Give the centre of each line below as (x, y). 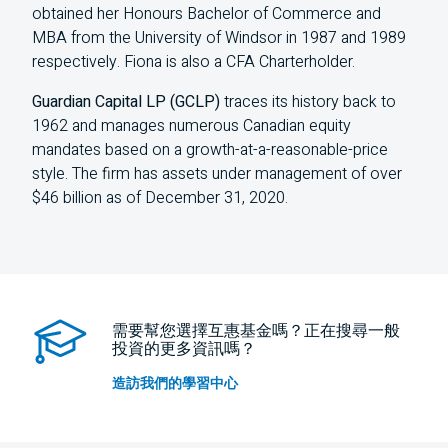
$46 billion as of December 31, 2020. (160, 198)
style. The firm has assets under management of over (217, 174)
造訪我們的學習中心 (175, 383)
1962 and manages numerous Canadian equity (191, 126)
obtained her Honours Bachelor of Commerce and (206, 14)
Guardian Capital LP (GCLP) (126, 102)
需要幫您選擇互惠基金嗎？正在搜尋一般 (256, 331)
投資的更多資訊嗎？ (184, 349)
